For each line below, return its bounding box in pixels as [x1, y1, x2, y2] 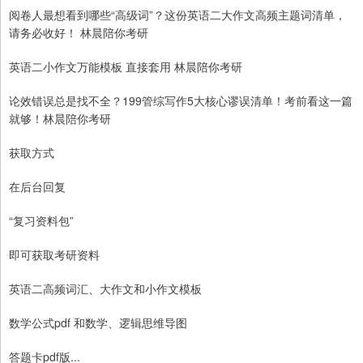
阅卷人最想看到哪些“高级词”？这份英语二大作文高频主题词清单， [9, 6, 346, 23]
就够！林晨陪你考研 [9, 110, 111, 127]
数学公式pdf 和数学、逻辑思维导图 [9, 314, 187, 331]
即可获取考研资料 [9, 246, 100, 263]
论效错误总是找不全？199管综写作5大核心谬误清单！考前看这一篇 [9, 92, 352, 109]
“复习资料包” [9, 212, 74, 229]
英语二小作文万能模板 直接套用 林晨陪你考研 [9, 58, 242, 75]
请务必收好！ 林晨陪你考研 [9, 24, 148, 41]
